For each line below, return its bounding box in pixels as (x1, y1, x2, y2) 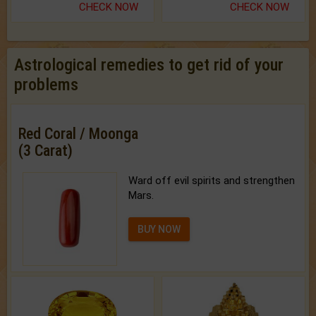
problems (14, 74, 78, 95)
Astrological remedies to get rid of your (14, 54, 284, 75)
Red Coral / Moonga (18, 124, 138, 142)
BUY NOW (138, 223, 181, 235)
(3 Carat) (18, 141, 73, 159)
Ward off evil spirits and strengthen (128, 174, 296, 187)
